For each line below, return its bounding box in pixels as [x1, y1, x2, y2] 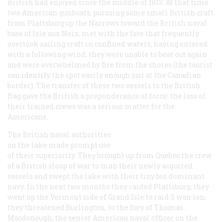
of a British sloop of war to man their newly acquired [7, 161, 193, 170]
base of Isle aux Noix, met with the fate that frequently [7, 28, 199, 38]
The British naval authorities [7, 129, 111, 139]
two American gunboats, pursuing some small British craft [7, 7, 214, 17]
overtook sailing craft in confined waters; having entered [7, 39, 208, 49]
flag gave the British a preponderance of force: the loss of [7, 91, 206, 101]
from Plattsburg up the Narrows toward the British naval [7, 18, 207, 28]
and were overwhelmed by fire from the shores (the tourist [7, 59, 213, 69]
